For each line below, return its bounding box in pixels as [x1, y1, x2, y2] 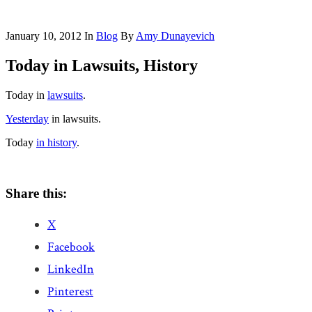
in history [36, 136, 77, 148]
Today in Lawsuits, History [6, 56, 198, 75]
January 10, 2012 [6, 30, 81, 42]
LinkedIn [47, 261, 94, 278]
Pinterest [47, 283, 93, 300]
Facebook [47, 239, 95, 256]
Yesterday [6, 112, 49, 125]
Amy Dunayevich [136, 30, 214, 42]
